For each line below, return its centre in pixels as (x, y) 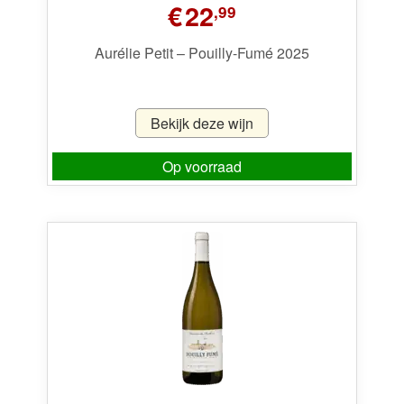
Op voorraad (202, 167)
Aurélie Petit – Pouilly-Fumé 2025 (202, 52)
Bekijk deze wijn (202, 123)
